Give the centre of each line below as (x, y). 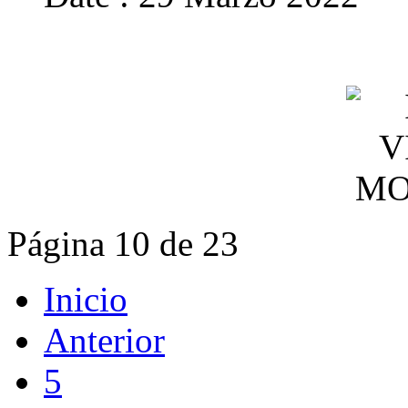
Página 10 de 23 (123, 244)
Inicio (86, 300)
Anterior (104, 341)
